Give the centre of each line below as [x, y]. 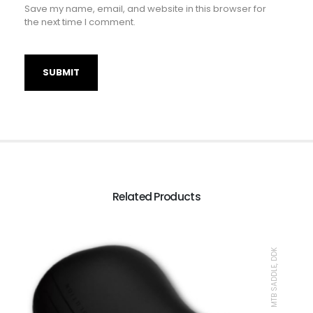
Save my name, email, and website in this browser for [145, 8]
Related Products [156, 197]
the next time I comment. [80, 22]
